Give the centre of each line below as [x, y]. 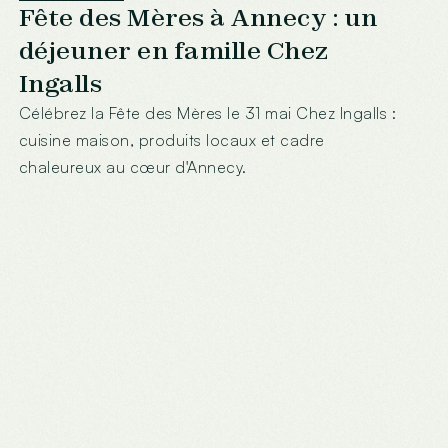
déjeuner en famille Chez [173, 50]
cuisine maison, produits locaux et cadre [171, 139]
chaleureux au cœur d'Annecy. [132, 166]
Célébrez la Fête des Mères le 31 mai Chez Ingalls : [207, 112]
